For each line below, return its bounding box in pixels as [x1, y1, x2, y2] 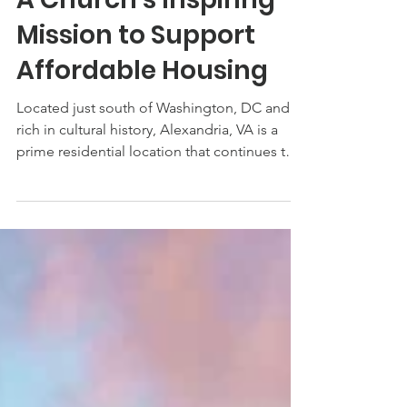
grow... [16, 246, 59, 263]
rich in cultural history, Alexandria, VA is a [16, 203, 278, 220]
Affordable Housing [16, 134, 268, 170]
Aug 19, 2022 [16, 25, 77, 39]
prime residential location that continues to [16, 224, 294, 242]
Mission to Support [16, 99, 255, 134]
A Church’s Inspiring [16, 64, 275, 99]
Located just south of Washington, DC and [16, 181, 290, 198]
